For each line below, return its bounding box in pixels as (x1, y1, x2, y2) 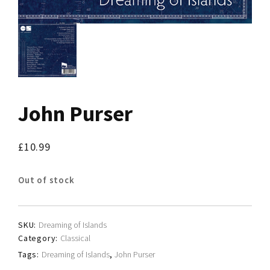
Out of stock (18, 174, 75, 186)
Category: (18, 232, 60, 243)
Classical (60, 232, 90, 243)
